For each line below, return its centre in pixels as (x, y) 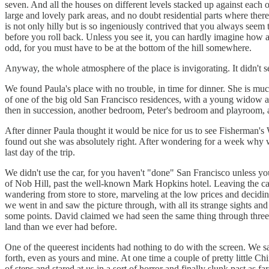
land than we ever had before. (61, 226)
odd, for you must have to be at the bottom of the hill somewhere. (128, 47)
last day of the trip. (40, 152)
